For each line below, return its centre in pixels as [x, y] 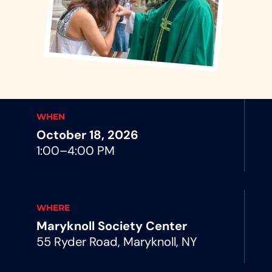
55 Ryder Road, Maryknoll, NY [117, 242]
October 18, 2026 [87, 135]
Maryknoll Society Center [111, 226]
